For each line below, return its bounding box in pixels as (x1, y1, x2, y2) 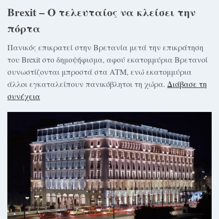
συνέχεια (7, 91, 40, 102)
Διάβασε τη (167, 79, 207, 89)
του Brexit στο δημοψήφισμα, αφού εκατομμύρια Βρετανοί (7, 54, 208, 65)
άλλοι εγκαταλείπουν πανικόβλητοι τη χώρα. (7, 79, 167, 89)
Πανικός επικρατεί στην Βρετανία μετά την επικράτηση (7, 42, 203, 53)
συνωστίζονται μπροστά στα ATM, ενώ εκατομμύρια (7, 66, 192, 77)
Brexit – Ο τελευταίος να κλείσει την (7, 4, 196, 21)
